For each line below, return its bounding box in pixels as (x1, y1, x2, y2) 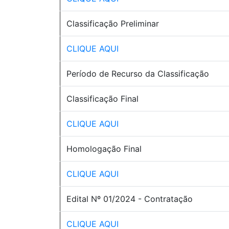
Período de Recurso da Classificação (66, 68, 209, 79)
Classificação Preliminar (66, 18, 159, 29)
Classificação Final (66, 94, 139, 104)
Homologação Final (66, 144, 142, 154)
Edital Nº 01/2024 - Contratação (66, 194, 193, 204)
